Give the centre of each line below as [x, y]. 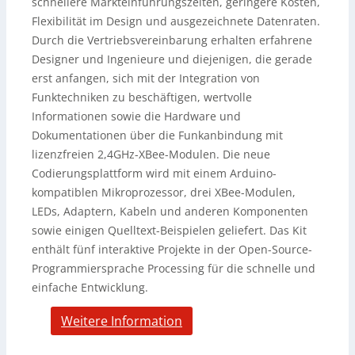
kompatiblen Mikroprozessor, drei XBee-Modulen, [164, 192]
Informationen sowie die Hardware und [136, 116]
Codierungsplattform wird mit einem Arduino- [154, 173]
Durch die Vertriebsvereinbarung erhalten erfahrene [172, 40]
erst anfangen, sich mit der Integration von [146, 78]
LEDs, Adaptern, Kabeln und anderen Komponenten [170, 211]
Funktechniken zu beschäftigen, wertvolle [142, 97]
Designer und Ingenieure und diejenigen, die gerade [172, 59]
